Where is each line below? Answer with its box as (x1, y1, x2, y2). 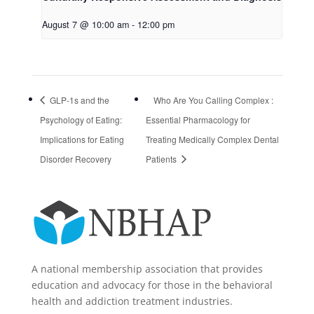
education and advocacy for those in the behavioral (31, 278, 273, 292)
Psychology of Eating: (39, 113, 122, 125)
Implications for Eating (39, 132, 124, 145)
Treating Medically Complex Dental (146, 132, 280, 145)
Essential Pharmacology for (146, 113, 251, 125)
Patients (146, 152, 179, 165)
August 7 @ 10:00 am (41, 18, 129, 31)
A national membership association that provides (31, 262, 263, 276)
